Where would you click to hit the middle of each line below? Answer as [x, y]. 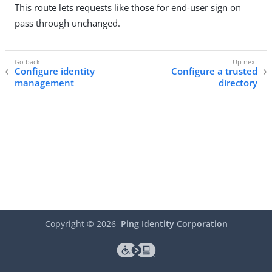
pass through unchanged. [67, 23]
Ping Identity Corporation [174, 224]
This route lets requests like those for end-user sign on [128, 8]
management [44, 83]
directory [238, 83]
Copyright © [70, 224]
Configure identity [55, 71]
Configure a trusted [214, 71]
